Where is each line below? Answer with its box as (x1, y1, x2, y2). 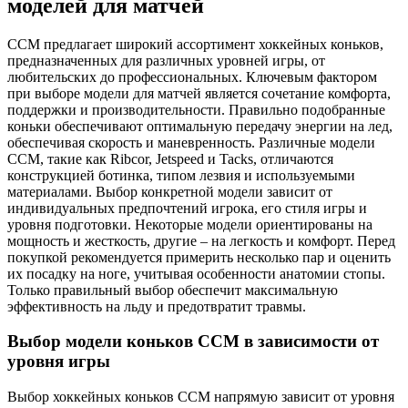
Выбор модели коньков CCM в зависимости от (7, 331, 379, 352)
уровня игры (7, 352, 110, 372)
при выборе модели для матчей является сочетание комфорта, (7, 85, 391, 101)
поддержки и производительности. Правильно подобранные (7, 101, 385, 117)
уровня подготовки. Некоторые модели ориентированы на (7, 216, 372, 232)
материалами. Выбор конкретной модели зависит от (7, 183, 332, 199)
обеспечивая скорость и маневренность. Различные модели (7, 134, 375, 150)
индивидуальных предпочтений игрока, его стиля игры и (7, 199, 367, 216)
